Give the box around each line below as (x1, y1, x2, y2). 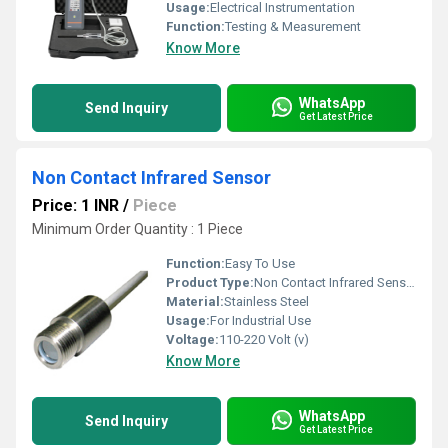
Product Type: (166, 275, 254, 291)
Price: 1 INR (32, 196, 119, 216)
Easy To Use (225, 256, 295, 272)
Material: (166, 294, 224, 310)
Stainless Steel (224, 294, 309, 310)
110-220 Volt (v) (219, 332, 309, 348)
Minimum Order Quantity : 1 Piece (32, 221, 243, 238)
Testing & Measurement (225, 19, 361, 35)
